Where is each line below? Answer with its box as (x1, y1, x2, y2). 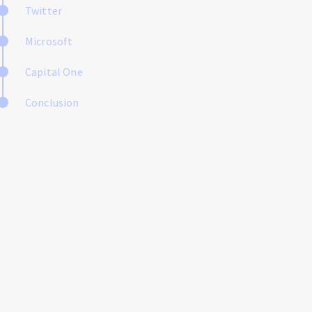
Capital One (25, 65, 83, 79)
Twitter (25, 3, 63, 17)
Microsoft (25, 34, 73, 48)
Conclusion (25, 95, 79, 109)
